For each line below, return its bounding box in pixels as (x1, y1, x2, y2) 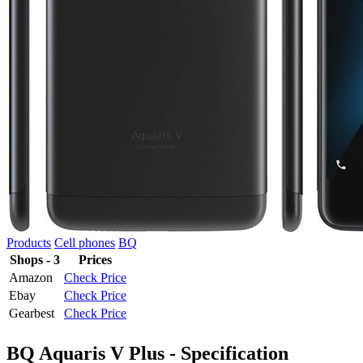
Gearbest (9, 305, 54, 320)
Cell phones (54, 235, 115, 250)
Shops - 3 (10, 252, 60, 267)
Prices (79, 252, 112, 267)
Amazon (9, 270, 53, 284)
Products (6, 235, 51, 250)
